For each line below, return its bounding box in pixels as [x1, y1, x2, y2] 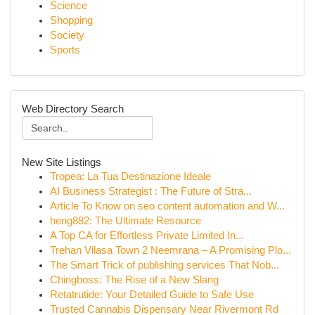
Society [50, 30, 84, 41]
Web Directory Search [22, 103, 124, 115]
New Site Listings [22, 156, 101, 168]
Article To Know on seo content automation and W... [50, 200, 285, 212]
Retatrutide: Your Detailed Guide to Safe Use [50, 289, 254, 300]
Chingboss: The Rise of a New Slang [50, 274, 219, 285]
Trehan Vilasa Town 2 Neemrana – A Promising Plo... [50, 245, 291, 256]
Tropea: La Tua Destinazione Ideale [50, 171, 211, 182]
